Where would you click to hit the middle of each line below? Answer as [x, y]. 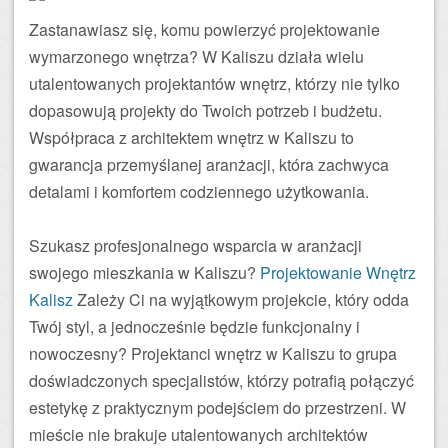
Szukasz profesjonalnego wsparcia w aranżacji [195, 245]
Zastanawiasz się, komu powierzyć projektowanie [204, 29]
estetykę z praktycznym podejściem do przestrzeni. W [217, 407]
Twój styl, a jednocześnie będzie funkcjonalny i [194, 326]
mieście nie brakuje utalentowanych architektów [198, 434]
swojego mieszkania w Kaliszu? [144, 272]
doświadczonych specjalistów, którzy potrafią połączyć [221, 380]
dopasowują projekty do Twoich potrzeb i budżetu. [205, 110]
